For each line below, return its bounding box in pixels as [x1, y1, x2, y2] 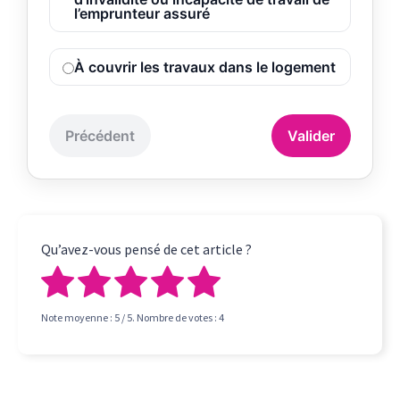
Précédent [65, 127, 135, 145]
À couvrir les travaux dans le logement [74, 58, 336, 76]
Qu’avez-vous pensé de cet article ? [41, 240, 252, 258]
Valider [287, 127, 335, 145]
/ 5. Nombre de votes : [120, 310, 219, 324]
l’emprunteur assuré [74, 4, 210, 22]
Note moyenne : [41, 310, 114, 324]
